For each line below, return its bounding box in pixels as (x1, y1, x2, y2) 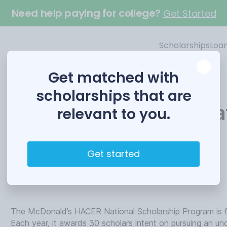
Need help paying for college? (11, 6, 163, 20)
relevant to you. (57, 104, 170, 124)
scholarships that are (35, 86, 192, 106)
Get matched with (48, 68, 179, 88)
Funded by (13, 165, 50, 174)
